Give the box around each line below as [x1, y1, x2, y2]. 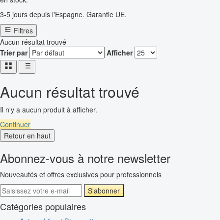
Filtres [14, 26, 33, 36]
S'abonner [88, 186, 120, 196]
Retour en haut [4, 131, 51, 141]
